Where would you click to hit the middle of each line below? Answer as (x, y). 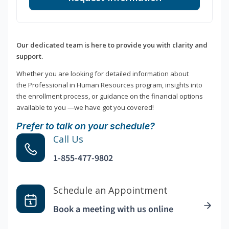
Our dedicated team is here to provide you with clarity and (112, 45)
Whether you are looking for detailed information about (102, 74)
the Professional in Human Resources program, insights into (109, 85)
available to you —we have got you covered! (85, 108)
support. (30, 56)
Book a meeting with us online (113, 210)
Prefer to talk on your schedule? (86, 126)
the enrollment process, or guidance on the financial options (110, 96)
